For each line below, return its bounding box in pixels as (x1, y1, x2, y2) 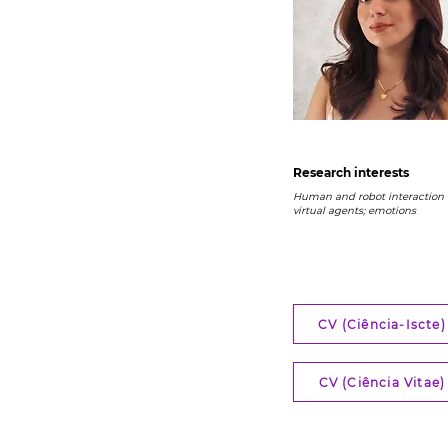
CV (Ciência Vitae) (318, 374, 446, 390)
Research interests (293, 165, 409, 180)
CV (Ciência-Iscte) (318, 316, 446, 332)
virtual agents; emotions (293, 204, 416, 217)
